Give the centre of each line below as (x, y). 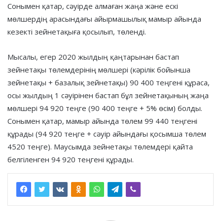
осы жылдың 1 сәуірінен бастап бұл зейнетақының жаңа (108, 95)
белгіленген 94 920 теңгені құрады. (71, 159)
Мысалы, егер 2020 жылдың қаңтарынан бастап (93, 56)
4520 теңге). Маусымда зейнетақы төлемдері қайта (100, 146)
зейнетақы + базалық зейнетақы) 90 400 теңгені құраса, (109, 82)
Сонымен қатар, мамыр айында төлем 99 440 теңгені (102, 121)
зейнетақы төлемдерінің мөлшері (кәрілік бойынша (99, 69)
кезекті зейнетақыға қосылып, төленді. (77, 31)
